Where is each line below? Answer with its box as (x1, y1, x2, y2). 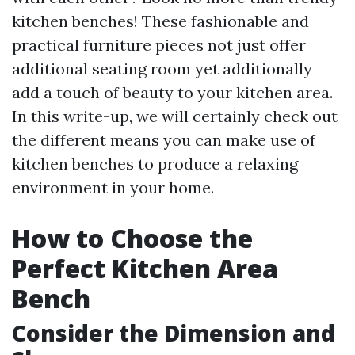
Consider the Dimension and (12, 318, 335, 349)
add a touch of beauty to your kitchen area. (12, 82, 333, 103)
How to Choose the (12, 221, 253, 256)
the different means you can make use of (12, 130, 315, 151)
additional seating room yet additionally (12, 59, 312, 79)
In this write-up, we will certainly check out (12, 106, 338, 127)
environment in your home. (12, 177, 214, 198)
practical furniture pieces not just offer (12, 35, 306, 55)
